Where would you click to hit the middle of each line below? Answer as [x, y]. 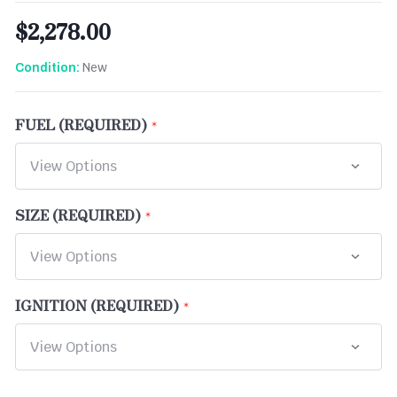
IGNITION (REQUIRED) [97, 304]
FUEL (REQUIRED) [81, 124]
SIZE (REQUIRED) [78, 214]
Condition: [47, 67]
